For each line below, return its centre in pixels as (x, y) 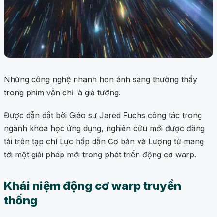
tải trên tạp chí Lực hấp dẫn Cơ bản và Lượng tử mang (104, 142)
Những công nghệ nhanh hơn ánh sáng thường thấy (101, 80)
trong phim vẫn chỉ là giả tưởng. (63, 93)
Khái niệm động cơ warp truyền (93, 186)
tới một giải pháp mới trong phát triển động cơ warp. (100, 155)
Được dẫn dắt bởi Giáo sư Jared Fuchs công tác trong (103, 116)
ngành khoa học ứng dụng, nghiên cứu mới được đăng (104, 129)
